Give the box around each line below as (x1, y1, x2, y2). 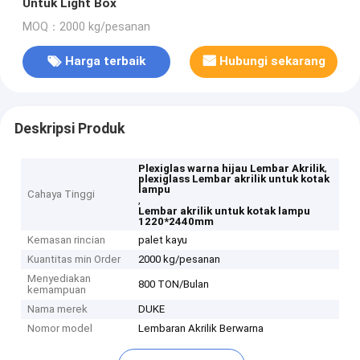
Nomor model (27, 322, 93, 335)
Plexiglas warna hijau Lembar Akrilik (138, 162, 325, 175)
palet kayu (138, 234, 188, 247)
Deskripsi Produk (14, 120, 125, 137)
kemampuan (27, 284, 87, 297)
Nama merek (27, 303, 88, 316)
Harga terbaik (64, 54, 145, 69)
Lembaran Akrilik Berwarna (138, 322, 264, 335)
